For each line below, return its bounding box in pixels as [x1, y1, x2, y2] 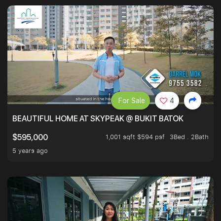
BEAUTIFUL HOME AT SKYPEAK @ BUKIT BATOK [12, 114, 184, 124]
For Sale [118, 97, 145, 105]
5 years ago [12, 146, 48, 155]
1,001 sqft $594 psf [106, 132, 165, 142]
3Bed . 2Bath [170, 132, 209, 142]
